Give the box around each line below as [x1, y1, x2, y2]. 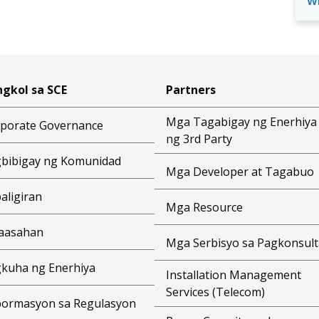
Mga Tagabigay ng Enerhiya [165, 114, 317, 130]
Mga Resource [165, 199, 243, 215]
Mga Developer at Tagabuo [165, 163, 314, 179]
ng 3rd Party [165, 131, 232, 147]
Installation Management [165, 267, 301, 283]
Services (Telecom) [165, 284, 265, 300]
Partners [165, 81, 216, 98]
